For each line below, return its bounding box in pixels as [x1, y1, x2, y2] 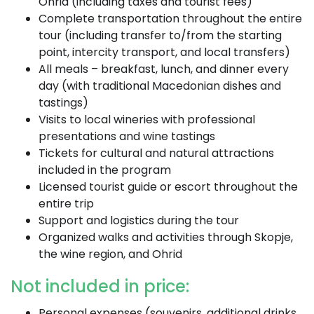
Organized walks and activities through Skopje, [39, 229, 293, 245]
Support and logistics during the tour [39, 212, 239, 228]
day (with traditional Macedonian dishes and [39, 78, 281, 94]
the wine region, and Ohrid [39, 246, 182, 262]
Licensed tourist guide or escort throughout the [39, 179, 298, 195]
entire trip [39, 196, 94, 212]
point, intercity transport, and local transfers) [39, 44, 290, 60]
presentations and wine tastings [39, 128, 215, 144]
